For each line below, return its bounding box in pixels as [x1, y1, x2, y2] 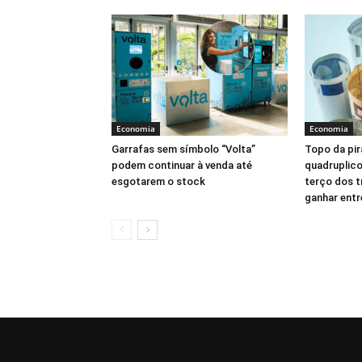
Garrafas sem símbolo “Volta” [112, 143, 255, 155]
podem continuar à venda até [112, 159, 252, 171]
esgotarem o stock [112, 175, 205, 187]
